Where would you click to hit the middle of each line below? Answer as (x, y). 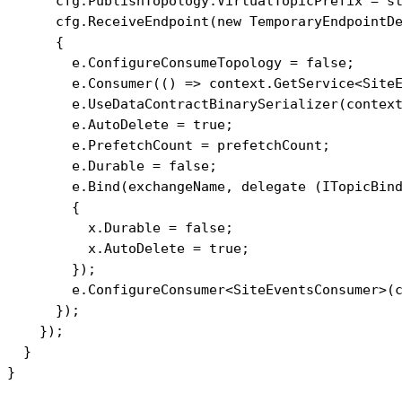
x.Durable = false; (120, 227)
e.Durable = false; (112, 165)
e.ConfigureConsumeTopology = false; (181, 62)
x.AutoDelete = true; (128, 248)
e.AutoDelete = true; (120, 124)
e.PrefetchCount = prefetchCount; (169, 144)
